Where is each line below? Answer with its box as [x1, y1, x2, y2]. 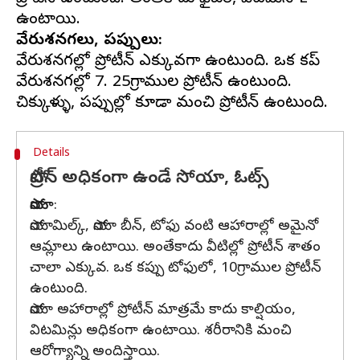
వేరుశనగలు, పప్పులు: [16, 31, 162, 52]
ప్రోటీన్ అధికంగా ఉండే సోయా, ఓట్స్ [30, 167, 274, 191]
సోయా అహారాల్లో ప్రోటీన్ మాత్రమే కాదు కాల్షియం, [30, 301, 296, 321]
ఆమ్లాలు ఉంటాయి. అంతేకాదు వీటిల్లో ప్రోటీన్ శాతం [30, 238, 321, 258]
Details [32, 146, 70, 162]
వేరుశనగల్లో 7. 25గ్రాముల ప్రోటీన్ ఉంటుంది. [16, 72, 292, 94]
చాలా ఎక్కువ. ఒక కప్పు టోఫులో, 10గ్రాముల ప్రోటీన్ [30, 259, 321, 279]
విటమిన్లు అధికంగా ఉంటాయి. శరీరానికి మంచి [30, 321, 292, 342]
